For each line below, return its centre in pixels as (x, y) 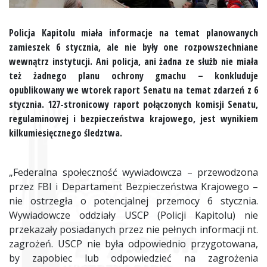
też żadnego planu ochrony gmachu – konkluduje (133, 76)
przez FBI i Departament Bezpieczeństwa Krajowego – (133, 187)
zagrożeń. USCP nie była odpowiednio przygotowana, (133, 244)
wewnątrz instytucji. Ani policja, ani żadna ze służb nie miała (133, 62)
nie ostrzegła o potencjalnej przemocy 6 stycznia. (133, 201)
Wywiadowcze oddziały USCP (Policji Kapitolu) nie (133, 215)
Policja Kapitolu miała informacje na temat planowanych (133, 33)
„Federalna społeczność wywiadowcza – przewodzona (133, 173)
